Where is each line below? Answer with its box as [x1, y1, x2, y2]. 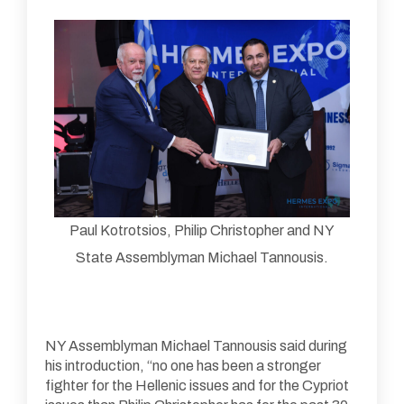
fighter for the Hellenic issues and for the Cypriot [45, 378, 349, 393]
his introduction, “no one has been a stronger [45, 358, 321, 373]
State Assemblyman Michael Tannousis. [75, 250, 328, 265]
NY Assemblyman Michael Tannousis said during [45, 338, 347, 353]
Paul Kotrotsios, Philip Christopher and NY [69, 223, 335, 238]
